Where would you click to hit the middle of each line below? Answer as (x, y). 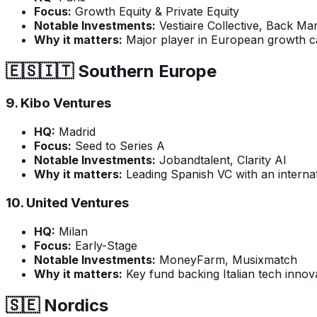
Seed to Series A (118, 146)
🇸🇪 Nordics (57, 305)
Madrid (75, 132)
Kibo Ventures (66, 103)
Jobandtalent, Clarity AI (221, 160)
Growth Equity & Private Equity (155, 11)
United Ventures (77, 202)
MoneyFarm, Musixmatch (226, 259)
